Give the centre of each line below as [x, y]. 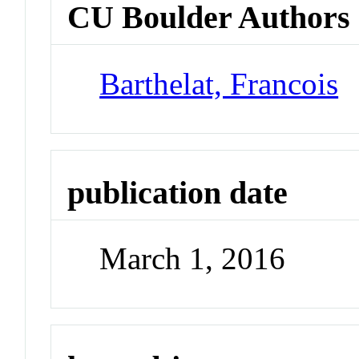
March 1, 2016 [193, 259]
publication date [178, 192]
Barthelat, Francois [219, 83]
